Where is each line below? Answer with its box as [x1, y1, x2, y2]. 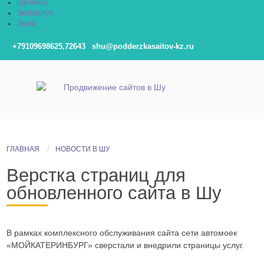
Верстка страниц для [6, 165, 186, 186]
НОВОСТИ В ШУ [55, 145, 110, 153]
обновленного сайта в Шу [6, 183, 222, 203]
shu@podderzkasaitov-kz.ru [92, 42, 194, 51]
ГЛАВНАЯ [6, 145, 39, 153]
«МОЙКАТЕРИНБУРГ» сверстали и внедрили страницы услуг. [6, 240, 244, 250]
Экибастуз [16, 9, 53, 17]
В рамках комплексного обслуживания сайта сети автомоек [6, 228, 237, 237]
